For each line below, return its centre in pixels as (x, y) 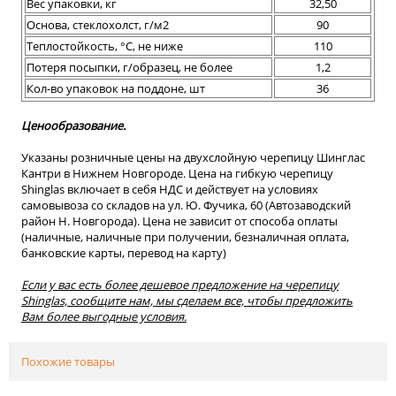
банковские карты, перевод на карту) (124, 252)
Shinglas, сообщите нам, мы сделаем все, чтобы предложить (187, 300)
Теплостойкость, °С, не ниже (105, 46)
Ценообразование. (73, 125)
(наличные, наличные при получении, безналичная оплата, (185, 236)
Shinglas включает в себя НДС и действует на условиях (170, 189)
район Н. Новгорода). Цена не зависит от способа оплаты (179, 221)
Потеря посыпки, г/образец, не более (129, 67)
